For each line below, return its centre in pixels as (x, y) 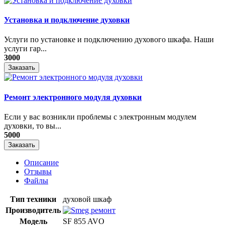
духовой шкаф (87, 199)
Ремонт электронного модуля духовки (73, 97)
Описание (41, 162)
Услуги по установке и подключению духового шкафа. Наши (109, 40)
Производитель (33, 210)
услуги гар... (25, 49)
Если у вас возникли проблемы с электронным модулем (100, 117)
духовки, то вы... (33, 126)
